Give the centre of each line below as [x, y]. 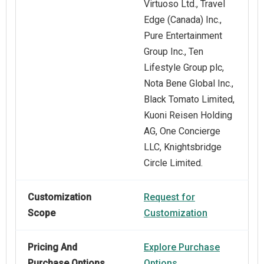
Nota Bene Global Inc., [189, 84]
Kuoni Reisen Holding [188, 115]
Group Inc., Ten [174, 52]
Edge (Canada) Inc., [183, 20]
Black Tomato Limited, [189, 100]
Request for [169, 197]
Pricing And [52, 247]
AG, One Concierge [182, 131]
